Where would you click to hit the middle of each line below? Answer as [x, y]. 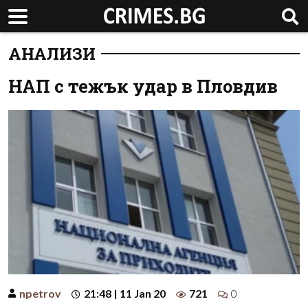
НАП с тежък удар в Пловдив [143, 86]
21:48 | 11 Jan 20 [125, 293]
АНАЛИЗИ [52, 54]
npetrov [40, 293]
